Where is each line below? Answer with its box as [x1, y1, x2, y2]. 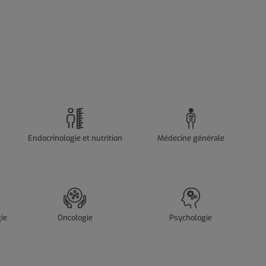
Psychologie [169, 213, 213, 223]
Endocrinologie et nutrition [27, 133, 122, 144]
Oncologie [57, 213, 93, 223]
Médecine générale [157, 133, 224, 144]
